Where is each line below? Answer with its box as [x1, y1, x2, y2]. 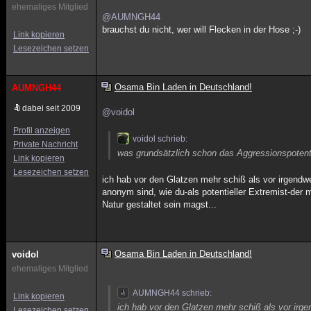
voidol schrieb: [133, 134, 188, 144]
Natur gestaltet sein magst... [102, 199, 217, 210]
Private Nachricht [13, 140, 78, 149]
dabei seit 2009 [22, 103, 81, 113]
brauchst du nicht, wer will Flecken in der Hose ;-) [102, 24, 301, 35]
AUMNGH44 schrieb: [133, 288, 212, 298]
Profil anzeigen [13, 126, 70, 135]
